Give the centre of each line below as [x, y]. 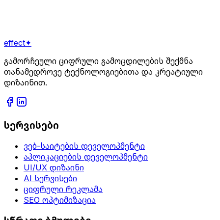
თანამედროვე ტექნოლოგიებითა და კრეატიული [103, 72]
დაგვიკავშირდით [45, 30]
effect [14, 43]
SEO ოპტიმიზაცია [60, 200]
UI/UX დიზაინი [54, 167]
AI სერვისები [50, 178]
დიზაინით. [26, 83]
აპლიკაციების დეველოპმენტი [86, 156]
